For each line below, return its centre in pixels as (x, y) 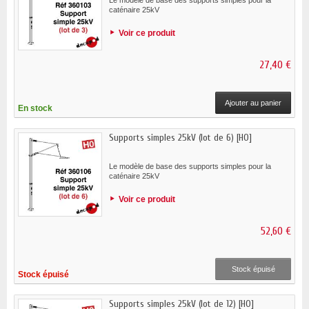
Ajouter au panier (253, 102)
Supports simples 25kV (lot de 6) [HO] (180, 137)
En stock (35, 108)
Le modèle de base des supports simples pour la (190, 166)
